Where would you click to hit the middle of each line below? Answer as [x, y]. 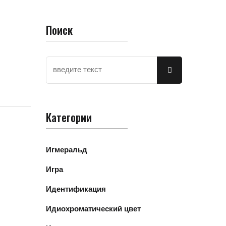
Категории [69, 117]
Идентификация [76, 189]
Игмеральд [67, 149]
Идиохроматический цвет [93, 208]
